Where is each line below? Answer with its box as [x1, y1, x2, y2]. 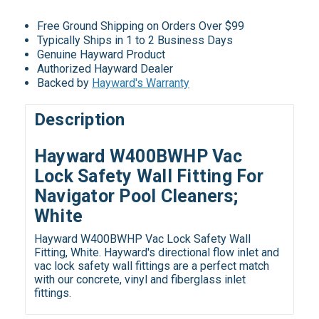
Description [33, 110, 125, 130]
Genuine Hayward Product [37, 47, 166, 61]
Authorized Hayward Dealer [37, 61, 174, 75]
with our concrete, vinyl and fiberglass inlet [33, 273, 246, 287]
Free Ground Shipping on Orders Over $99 [37, 19, 245, 33]
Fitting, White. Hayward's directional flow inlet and [33, 246, 279, 260]
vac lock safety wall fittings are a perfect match [33, 259, 269, 273]
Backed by [37, 75, 93, 90]
